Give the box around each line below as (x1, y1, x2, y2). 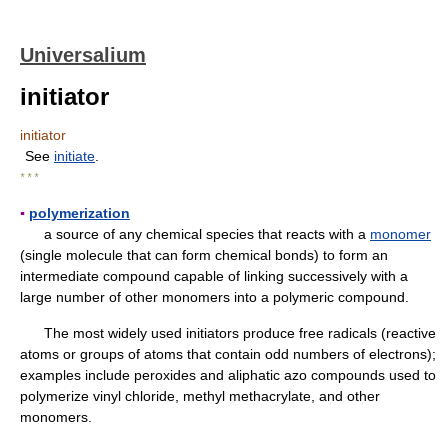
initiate (54, 148, 95, 164)
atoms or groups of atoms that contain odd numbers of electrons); (20, 346, 436, 362)
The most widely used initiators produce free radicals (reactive (20, 325, 436, 341)
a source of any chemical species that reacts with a (20, 226, 370, 242)
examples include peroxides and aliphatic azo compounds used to (20, 367, 436, 383)
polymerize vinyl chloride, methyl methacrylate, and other (20, 388, 380, 404)
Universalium (20, 44, 146, 66)
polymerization (29, 205, 130, 221)
